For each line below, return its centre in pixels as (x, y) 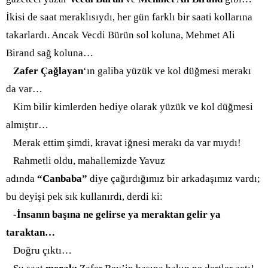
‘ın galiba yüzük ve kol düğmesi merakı (167, 71)
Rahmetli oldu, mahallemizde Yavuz (86, 161)
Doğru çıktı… (41, 250)
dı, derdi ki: (138, 197)
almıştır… (27, 125)
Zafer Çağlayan (48, 71)
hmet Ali (217, 35)
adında (22, 179)
